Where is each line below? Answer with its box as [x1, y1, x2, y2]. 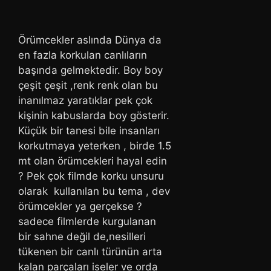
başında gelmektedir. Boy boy [18, 64, 163, 77]
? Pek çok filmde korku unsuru [18, 170, 164, 183]
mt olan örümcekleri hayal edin [18, 155, 167, 168]
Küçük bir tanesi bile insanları [18, 125, 160, 137]
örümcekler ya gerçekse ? [18, 200, 142, 213]
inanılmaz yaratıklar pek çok [18, 94, 152, 107]
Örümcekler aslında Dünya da [18, 34, 162, 47]
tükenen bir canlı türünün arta [18, 246, 162, 258]
